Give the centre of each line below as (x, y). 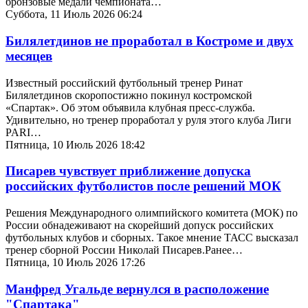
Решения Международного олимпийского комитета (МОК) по (152, 213)
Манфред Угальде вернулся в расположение (137, 289)
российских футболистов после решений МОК (143, 186)
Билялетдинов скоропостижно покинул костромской (129, 95)
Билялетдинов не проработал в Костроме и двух (150, 41)
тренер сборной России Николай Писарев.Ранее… (124, 250)
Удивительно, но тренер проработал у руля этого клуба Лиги (148, 120)
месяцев (29, 56)
